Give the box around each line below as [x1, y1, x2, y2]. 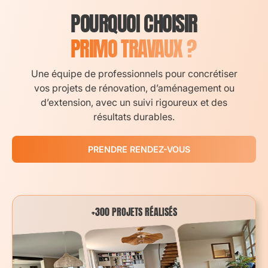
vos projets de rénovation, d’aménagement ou [33, 82, 234, 94]
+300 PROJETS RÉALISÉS [91, 205, 177, 219]
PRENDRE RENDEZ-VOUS [87, 144, 190, 154]
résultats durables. [93, 111, 175, 123]
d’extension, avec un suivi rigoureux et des [41, 96, 227, 108]
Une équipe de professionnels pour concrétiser [31, 68, 237, 80]
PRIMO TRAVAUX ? [70, 33, 196, 65]
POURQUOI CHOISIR [71, 8, 197, 39]
